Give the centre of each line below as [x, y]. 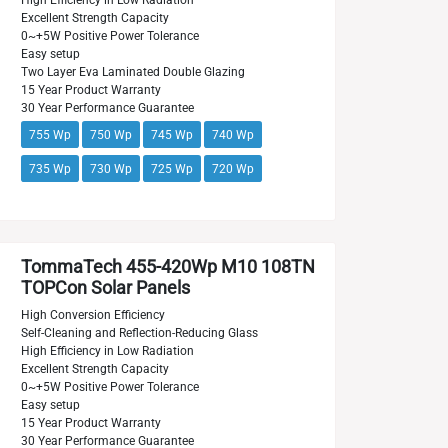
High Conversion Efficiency [92, 315]
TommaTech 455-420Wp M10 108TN [167, 267]
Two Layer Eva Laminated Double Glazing [132, 72]
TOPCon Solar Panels [105, 288]
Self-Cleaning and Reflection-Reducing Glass [139, 333]
